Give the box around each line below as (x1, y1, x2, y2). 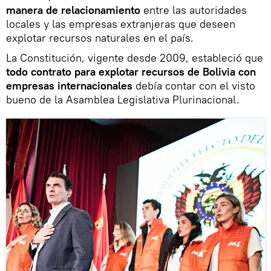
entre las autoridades (143, 2, 247, 17)
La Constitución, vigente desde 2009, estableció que (6, 50, 263, 65)
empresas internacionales (6, 78, 132, 93)
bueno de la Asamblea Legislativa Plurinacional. (6, 92, 240, 106)
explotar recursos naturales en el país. (6, 30, 194, 45)
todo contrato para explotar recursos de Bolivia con (6, 64, 256, 79)
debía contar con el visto (132, 78, 255, 93)
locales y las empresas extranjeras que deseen (6, 16, 235, 31)
